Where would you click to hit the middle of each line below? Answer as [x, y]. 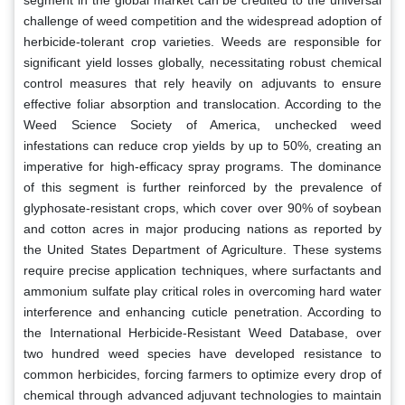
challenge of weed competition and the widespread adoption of [202, 20]
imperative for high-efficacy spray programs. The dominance [202, 166]
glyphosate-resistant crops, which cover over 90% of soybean [202, 207]
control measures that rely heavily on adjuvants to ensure [202, 83]
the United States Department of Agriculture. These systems [202, 249]
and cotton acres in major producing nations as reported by [202, 228]
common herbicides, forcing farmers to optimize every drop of [202, 374]
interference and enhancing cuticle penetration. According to [202, 311]
